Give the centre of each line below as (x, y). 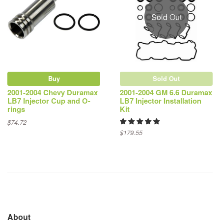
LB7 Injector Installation (161, 100)
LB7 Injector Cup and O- (49, 100)
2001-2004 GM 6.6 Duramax (166, 92)
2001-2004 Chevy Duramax (53, 92)
